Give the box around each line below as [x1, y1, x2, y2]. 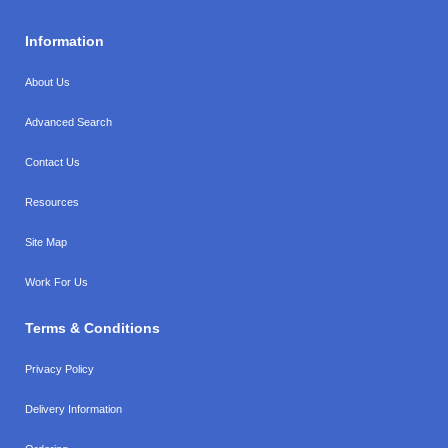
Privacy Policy [25, 362, 94, 375]
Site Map [25, 235, 67, 248]
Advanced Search [25, 115, 112, 128]
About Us [25, 75, 70, 88]
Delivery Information [25, 402, 122, 415]
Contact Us [25, 155, 80, 168]
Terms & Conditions [25, 319, 160, 336]
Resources [25, 195, 79, 208]
